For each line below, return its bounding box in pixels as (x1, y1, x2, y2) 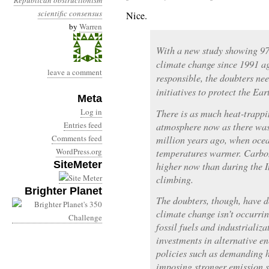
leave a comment (47, 67, 102, 77)
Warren (79, 21, 102, 32)
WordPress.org (56, 146, 102, 157)
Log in (80, 106, 102, 117)
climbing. (156, 173, 193, 186)
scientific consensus (38, 8, 102, 19)
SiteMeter (53, 159, 102, 171)
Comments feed (52, 133, 102, 144)
